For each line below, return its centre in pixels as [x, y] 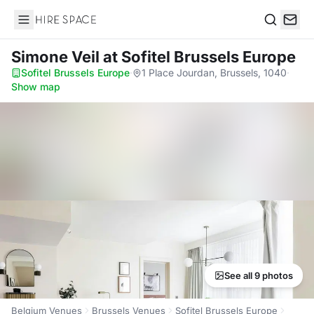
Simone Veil [57, 57]
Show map [36, 87]
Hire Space [42, 27]
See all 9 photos [259, 275]
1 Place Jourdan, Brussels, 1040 [214, 73]
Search [281, 34]
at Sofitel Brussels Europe [199, 57]
